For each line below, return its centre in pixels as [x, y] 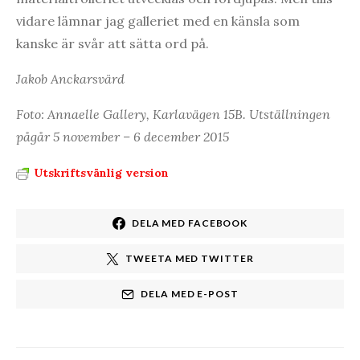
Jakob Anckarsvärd [70, 78]
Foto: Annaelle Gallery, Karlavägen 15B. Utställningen [173, 114]
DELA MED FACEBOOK [190, 223]
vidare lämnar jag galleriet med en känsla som [158, 20]
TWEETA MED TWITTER [190, 258]
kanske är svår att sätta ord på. [112, 43]
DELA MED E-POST [190, 293]
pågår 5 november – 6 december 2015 [123, 136]
